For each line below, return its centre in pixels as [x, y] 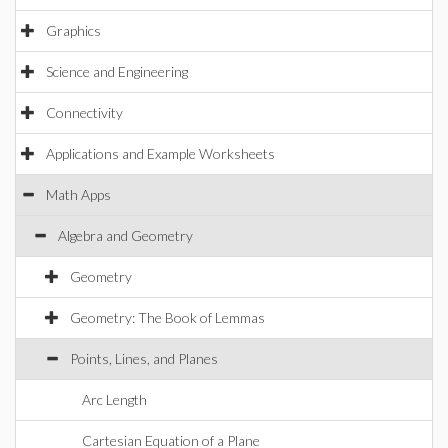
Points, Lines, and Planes [144, 358]
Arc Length [114, 399]
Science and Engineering [117, 71]
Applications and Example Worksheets [160, 153]
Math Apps [78, 194]
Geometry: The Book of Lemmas [167, 317]
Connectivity [84, 112]
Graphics [73, 30]
